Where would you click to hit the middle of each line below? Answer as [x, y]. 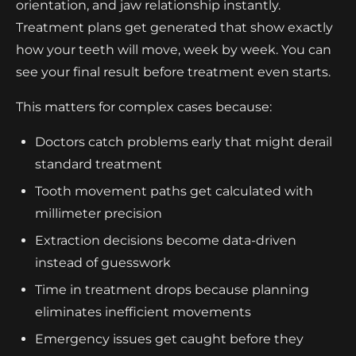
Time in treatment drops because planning [172, 289]
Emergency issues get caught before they [169, 339]
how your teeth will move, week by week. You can [174, 49]
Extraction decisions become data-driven [166, 240]
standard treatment [99, 164]
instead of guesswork [103, 262]
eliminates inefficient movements [143, 311]
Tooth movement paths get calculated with [174, 191]
